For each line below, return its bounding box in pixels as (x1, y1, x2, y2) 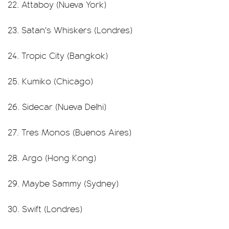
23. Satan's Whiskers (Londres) (8, 24, 132, 36)
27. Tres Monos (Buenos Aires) (8, 126, 131, 138)
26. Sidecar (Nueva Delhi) (8, 100, 106, 112)
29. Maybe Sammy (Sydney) (8, 177, 119, 189)
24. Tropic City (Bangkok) (8, 49, 108, 61)
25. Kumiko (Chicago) (8, 75, 93, 87)
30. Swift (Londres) (8, 202, 82, 215)
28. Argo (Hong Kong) (8, 151, 96, 164)
